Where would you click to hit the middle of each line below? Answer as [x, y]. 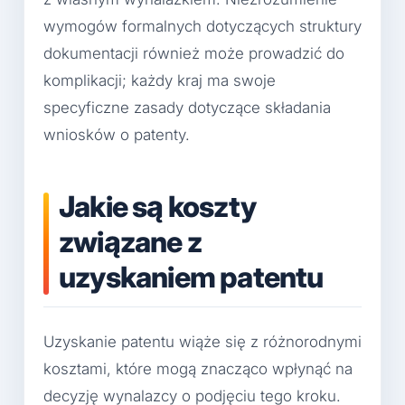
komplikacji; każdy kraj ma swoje [160, 80]
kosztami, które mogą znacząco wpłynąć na [198, 369]
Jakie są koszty [157, 206]
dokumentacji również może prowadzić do [194, 53]
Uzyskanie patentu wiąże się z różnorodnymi [202, 342]
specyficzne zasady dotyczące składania [187, 107]
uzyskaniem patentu [191, 277]
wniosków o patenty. [117, 134]
